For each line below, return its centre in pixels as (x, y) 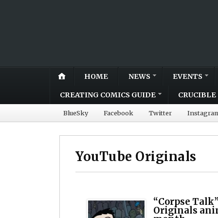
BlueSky (76, 113)
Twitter (160, 113)
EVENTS (188, 76)
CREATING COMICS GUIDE (108, 95)
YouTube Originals (136, 156)
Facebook (118, 113)
